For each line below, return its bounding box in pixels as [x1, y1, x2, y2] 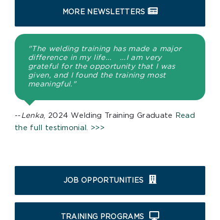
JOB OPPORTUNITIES [63, 177, 144, 185]
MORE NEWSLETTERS [62, 8, 145, 16]
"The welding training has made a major [28, 45, 182, 53]
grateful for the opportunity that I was [28, 63, 175, 71]
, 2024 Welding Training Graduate [44, 112, 175, 120]
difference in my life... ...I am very [28, 54, 162, 62]
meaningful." [28, 81, 79, 88]
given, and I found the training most [28, 72, 166, 80]
